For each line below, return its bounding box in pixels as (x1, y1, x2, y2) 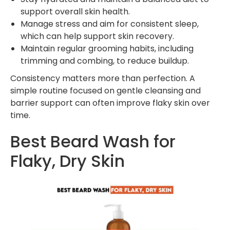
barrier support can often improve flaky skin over (10, 97, 210, 109)
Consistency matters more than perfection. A (10, 72, 195, 84)
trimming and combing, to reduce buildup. (21, 54, 189, 67)
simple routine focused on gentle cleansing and (10, 84, 201, 97)
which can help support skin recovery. (21, 30, 174, 42)
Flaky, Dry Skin (10, 149, 125, 172)
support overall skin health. (21, 5, 130, 17)
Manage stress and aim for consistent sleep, (21, 17, 199, 30)
